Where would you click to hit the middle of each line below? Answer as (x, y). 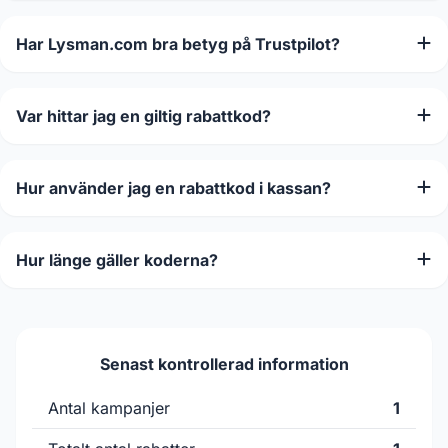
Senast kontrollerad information (224, 364)
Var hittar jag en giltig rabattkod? (143, 116)
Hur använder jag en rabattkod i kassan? (173, 188)
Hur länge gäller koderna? (117, 260)
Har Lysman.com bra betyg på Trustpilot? (178, 44)
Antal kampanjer (109, 408)
